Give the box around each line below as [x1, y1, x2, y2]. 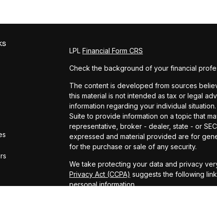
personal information [69, 180, 135, 188]
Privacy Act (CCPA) [69, 170, 130, 178]
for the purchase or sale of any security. [69, 142, 197, 151]
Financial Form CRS [82, 46, 143, 55]
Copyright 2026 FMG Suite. [69, 197, 155, 206]
